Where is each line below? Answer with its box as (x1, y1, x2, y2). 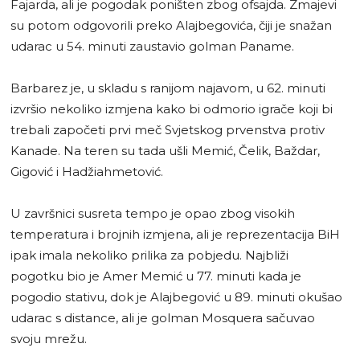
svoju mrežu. (10, 330, 87, 346)
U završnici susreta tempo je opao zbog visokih (10, 205, 295, 221)
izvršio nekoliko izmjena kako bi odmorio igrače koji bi (10, 100, 333, 117)
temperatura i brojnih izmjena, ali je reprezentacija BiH (10, 226, 340, 242)
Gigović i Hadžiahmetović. (10, 163, 163, 179)
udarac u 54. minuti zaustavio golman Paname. (10, 38, 294, 54)
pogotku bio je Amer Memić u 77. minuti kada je (10, 268, 301, 284)
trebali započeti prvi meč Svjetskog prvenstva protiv (10, 121, 325, 137)
